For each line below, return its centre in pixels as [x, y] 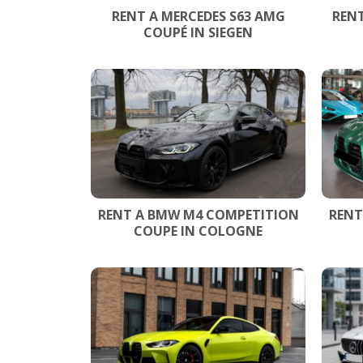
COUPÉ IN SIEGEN [198, 32]
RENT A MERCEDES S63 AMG [198, 16]
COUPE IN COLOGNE [198, 231]
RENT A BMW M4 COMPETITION [198, 214]
